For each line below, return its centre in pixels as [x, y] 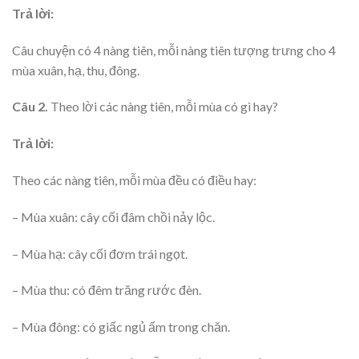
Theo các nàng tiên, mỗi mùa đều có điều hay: [134, 179]
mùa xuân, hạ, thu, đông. [76, 70]
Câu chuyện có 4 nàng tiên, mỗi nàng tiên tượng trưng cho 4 [174, 50]
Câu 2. [30, 107]
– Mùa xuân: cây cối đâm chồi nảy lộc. [113, 216]
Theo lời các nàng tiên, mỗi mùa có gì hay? [163, 107]
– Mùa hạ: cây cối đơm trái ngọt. [100, 253]
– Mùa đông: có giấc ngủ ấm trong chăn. [121, 327]
